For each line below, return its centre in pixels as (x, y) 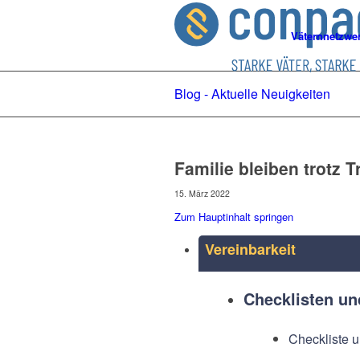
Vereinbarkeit (250, 249)
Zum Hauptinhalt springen (234, 217)
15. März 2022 (202, 193)
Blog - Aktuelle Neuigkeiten (252, 94)
